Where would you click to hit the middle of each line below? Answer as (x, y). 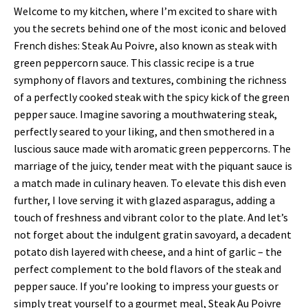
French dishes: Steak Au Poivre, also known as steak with (145, 46)
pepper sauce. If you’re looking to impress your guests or (146, 286)
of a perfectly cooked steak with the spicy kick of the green (152, 97)
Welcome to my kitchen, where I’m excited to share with (145, 11)
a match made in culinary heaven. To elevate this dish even (150, 183)
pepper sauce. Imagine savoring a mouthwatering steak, (145, 114)
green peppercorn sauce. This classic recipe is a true (134, 63)
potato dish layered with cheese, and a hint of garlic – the (148, 252)
